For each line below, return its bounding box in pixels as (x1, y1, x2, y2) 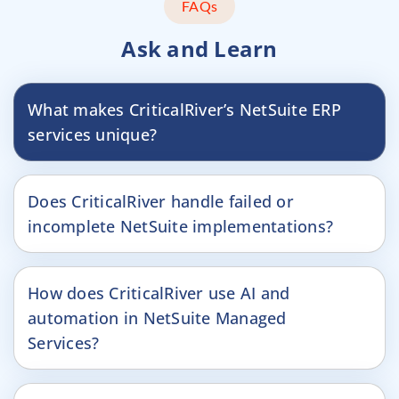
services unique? (28, 124, 157, 146)
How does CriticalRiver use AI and (28, 282, 290, 305)
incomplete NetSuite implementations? (28, 216, 333, 238)
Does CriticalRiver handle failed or (28, 191, 294, 213)
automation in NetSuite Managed (28, 307, 287, 330)
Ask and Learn (121, 34, 278, 64)
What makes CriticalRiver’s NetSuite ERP (28, 99, 341, 121)
